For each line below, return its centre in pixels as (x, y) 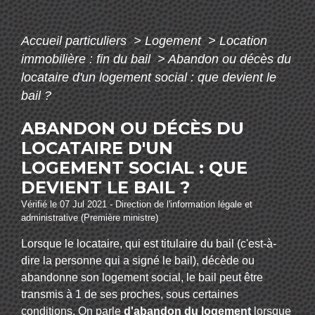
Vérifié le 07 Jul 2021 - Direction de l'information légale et (137, 205)
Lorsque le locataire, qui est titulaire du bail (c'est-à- (149, 244)
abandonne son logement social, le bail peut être (142, 278)
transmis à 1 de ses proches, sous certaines (130, 295)
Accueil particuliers (76, 41)
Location (243, 41)
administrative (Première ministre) (90, 218)
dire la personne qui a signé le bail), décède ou (138, 261)
